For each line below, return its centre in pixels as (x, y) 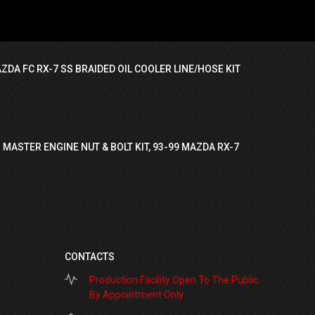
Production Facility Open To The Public (173, 280)
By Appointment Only (136, 295)
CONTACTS (89, 257)
